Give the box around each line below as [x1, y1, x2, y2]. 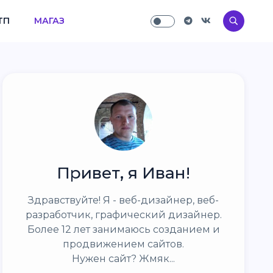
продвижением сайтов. [63, 238, 185, 250]
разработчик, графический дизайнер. [25, 209, 222, 221]
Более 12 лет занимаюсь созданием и [27, 224, 220, 235]
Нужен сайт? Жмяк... [72, 253, 175, 264]
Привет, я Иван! [57, 163, 191, 183]
